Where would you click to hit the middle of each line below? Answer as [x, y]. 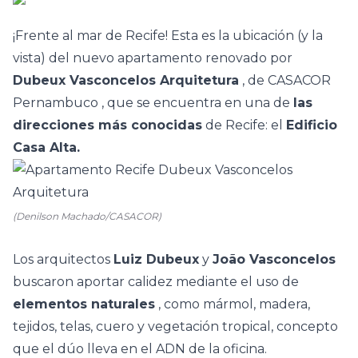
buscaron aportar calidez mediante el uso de [156, 282]
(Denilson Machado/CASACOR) [87, 216]
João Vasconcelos [274, 259]
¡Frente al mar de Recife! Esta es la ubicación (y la [168, 36]
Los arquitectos [63, 259]
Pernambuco [56, 103]
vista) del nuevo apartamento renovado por [153, 58]
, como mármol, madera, [233, 304]
